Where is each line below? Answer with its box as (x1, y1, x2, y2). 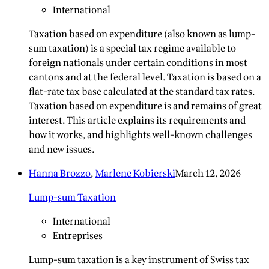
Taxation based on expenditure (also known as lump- (29, 27, 255, 42)
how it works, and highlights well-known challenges (29, 128, 252, 143)
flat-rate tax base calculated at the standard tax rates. (29, 85, 255, 100)
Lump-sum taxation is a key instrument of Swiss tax (29, 253, 249, 268)
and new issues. (29, 142, 95, 157)
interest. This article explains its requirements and (29, 113, 246, 128)
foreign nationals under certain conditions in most (29, 56, 247, 71)
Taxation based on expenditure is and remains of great (29, 99, 262, 114)
